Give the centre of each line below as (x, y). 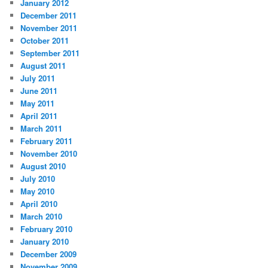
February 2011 (47, 141)
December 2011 (49, 15)
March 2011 (42, 128)
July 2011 (38, 78)
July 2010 (38, 178)
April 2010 (39, 203)
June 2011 (39, 90)
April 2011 (39, 115)
